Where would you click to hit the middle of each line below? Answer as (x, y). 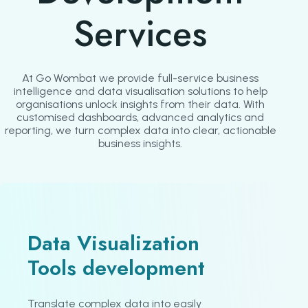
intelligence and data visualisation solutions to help (140, 91)
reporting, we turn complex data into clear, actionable (140, 130)
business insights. (140, 143)
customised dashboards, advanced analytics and (140, 117)
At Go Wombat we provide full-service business (140, 78)
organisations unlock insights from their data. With (140, 104)
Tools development (116, 267)
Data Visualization (113, 243)
